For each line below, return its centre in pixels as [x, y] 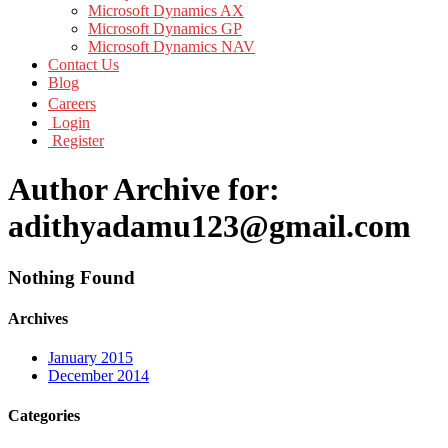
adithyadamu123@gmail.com [209, 226]
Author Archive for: [144, 189]
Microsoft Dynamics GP [165, 28]
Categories [44, 415]
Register [76, 140]
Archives [38, 319]
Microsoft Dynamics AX [166, 10]
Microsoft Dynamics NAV [171, 46]
